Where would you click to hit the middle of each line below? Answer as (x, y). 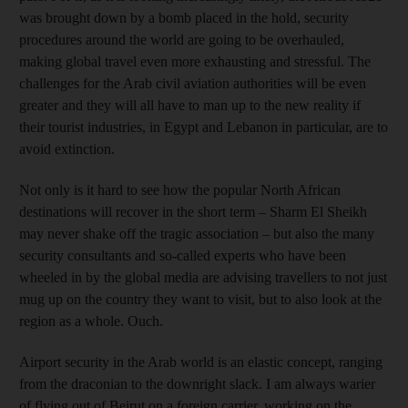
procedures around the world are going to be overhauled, (182, 40)
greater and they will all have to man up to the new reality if (190, 105)
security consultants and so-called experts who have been (183, 255)
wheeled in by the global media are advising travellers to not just (203, 277)
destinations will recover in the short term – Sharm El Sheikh (193, 212)
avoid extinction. (67, 149)
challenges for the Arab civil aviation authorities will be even (193, 83)
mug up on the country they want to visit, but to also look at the (200, 299)
